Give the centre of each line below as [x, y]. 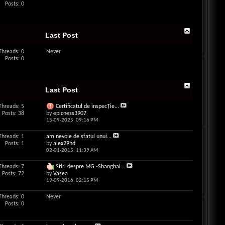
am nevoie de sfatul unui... [79, 137]
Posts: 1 [14, 144]
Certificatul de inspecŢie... [87, 106]
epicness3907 [70, 114]
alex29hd [64, 144]
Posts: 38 [13, 114]
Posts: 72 [13, 174]
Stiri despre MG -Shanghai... [90, 167]
